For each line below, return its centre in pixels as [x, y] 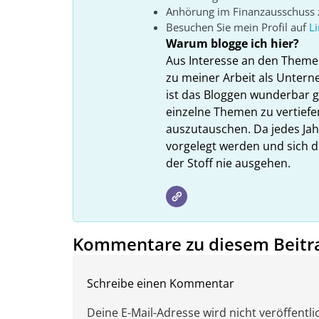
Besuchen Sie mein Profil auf [237, 27]
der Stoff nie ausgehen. [228, 163]
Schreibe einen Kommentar [161, 284]
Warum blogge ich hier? [232, 44]
